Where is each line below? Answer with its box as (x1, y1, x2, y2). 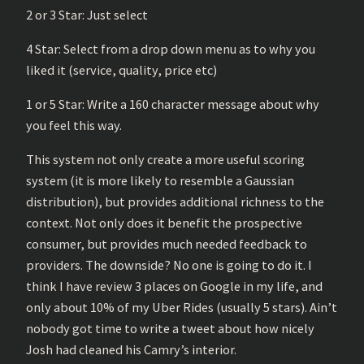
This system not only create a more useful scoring (26, 151, 305, 168)
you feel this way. (26, 117, 122, 134)
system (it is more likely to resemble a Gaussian (26, 172, 294, 189)
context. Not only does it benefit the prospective (26, 214, 302, 232)
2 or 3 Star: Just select (26, 6, 148, 23)
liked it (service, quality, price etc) (26, 61, 217, 78)
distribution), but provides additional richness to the (26, 193, 324, 210)
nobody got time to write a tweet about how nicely (26, 320, 314, 337)
